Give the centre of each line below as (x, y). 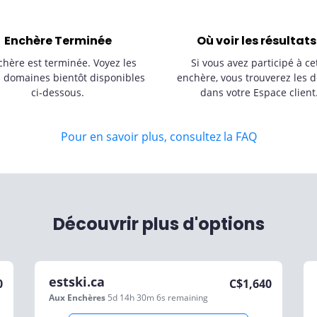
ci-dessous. (58, 92)
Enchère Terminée (58, 41)
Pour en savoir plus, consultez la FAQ (158, 137)
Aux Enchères (77, 298)
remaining (188, 298)
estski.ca (77, 282)
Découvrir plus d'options (158, 224)
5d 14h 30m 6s (138, 298)
